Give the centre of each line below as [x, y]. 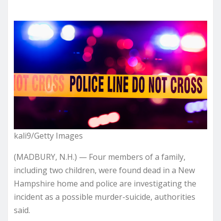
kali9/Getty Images [48, 135]
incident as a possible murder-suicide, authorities [105, 197]
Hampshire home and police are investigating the [105, 183]
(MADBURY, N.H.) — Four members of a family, [100, 157]
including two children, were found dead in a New [104, 170]
